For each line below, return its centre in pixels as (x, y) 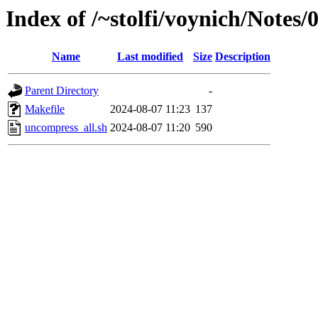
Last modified (150, 57)
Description (243, 57)
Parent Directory (62, 91)
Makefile (45, 109)
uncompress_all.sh (66, 128)
